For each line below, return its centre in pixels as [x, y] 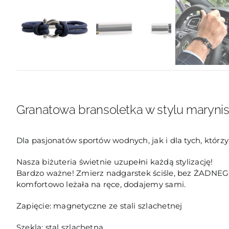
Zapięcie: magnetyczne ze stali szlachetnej [99, 205]
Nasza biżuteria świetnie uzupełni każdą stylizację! [114, 162]
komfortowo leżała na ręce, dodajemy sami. [101, 184]
